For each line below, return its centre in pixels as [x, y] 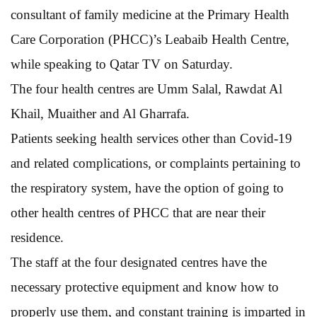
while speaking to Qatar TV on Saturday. [122, 64]
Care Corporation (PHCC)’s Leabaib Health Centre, [150, 39]
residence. [37, 237]
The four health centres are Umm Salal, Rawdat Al [146, 88]
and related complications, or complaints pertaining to [156, 163]
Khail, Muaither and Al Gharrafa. [100, 113]
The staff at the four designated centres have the [139, 262]
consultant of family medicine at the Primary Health [150, 14]
